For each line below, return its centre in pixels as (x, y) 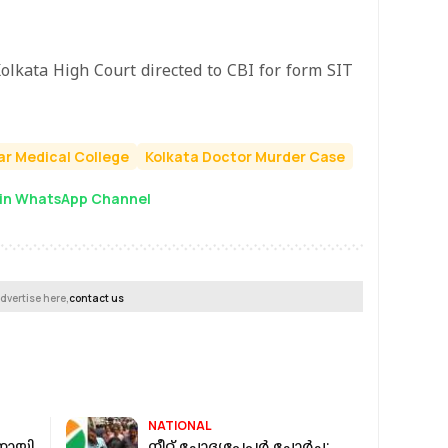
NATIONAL (180, 425)
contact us (97, 298)
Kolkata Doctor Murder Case (245, 156)
